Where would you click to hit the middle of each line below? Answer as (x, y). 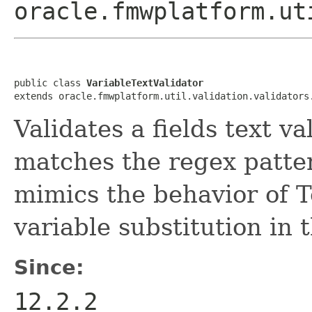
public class (50, 83)
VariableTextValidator (145, 83)
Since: (49, 267)
